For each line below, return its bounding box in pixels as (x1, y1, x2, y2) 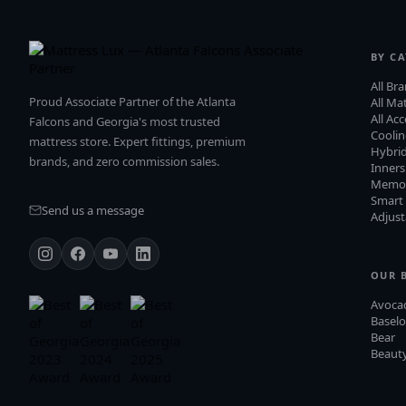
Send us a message (42, 201, 144, 218)
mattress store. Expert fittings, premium (29, 132, 246, 150)
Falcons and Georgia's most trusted (29, 112, 220, 130)
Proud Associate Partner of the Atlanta (29, 92, 236, 110)
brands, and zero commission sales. (29, 152, 219, 169)
